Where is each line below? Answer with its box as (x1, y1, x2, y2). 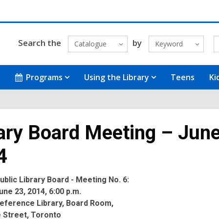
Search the (18, 37, 61, 48)
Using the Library (84, 72, 150, 83)
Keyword (154, 39, 183, 48)
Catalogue (74, 39, 107, 48)
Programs (26, 72, 63, 83)
